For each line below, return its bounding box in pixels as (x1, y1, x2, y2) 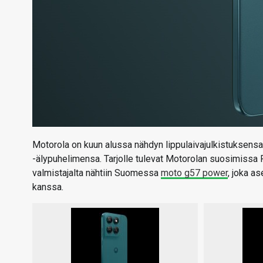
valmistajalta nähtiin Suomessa (32, 167, 161, 178)
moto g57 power (161, 167, 228, 178)
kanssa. (32, 181, 63, 193)
